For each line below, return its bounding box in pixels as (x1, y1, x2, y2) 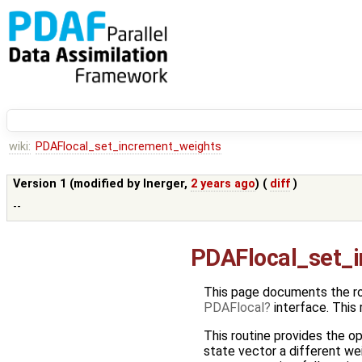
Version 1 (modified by (13, 177, 144, 192)
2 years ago (191, 177, 256, 192)
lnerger (143, 177, 185, 192)
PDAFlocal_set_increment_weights (35, 140, 221, 154)
